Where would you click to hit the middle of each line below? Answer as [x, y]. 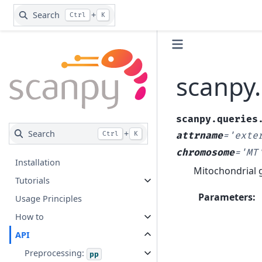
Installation [38, 163]
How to [30, 217]
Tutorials [33, 181]
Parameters [225, 197]
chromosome [205, 153]
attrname [199, 136]
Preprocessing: [56, 253]
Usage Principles [49, 199]
